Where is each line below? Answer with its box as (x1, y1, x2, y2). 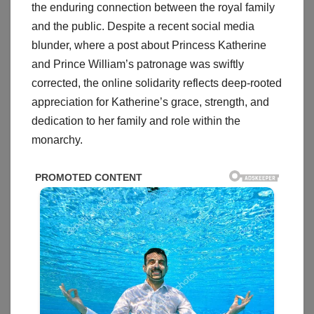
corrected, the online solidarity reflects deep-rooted (32, 77, 282, 90)
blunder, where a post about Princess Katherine (32, 39, 266, 52)
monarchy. (32, 134, 83, 146)
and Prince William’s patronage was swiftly (32, 58, 244, 71)
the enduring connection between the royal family (32, 1, 275, 14)
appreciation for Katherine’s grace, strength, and (32, 96, 269, 109)
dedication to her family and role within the (32, 115, 240, 128)
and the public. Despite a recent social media (32, 20, 254, 33)
